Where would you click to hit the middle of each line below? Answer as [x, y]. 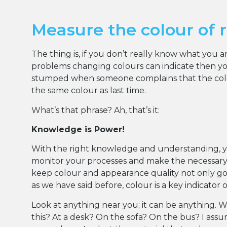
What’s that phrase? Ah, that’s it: [96, 110]
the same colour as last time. [89, 91]
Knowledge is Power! [78, 130]
